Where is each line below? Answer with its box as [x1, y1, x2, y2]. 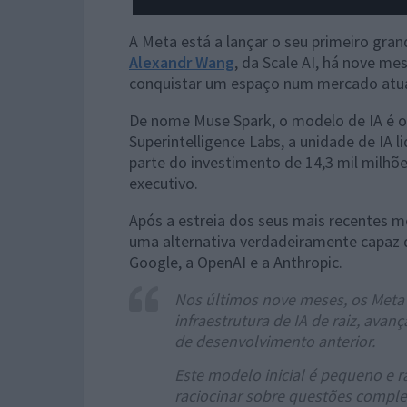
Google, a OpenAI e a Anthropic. [129, 252, 342, 273]
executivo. [129, 173, 198, 194]
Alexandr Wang [129, 52, 234, 73]
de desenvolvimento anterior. [174, 331, 375, 352]
